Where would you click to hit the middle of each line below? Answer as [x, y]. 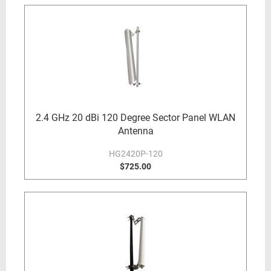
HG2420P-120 [135, 154]
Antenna [135, 131]
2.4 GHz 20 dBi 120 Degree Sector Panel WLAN [135, 118]
